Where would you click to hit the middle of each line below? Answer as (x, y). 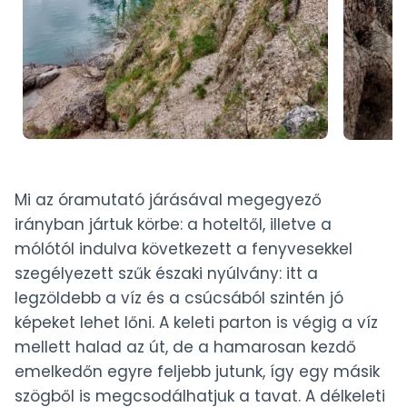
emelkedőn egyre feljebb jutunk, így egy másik (197, 372)
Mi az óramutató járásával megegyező (168, 200)
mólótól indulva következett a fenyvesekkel (184, 249)
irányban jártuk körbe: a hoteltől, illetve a (173, 225)
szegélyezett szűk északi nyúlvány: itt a (166, 274)
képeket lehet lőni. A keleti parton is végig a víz (196, 323)
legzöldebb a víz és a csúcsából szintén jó (179, 298)
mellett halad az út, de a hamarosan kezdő (185, 347)
